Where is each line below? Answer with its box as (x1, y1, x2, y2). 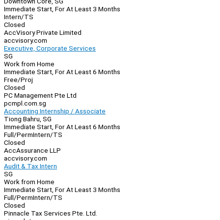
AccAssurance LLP (4, 146, 61, 155)
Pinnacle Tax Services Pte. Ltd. (4, 209, 97, 218)
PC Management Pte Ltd (4, 91, 77, 100)
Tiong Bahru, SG (4, 115, 52, 123)
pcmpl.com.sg (4, 99, 46, 108)
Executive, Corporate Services (4, 44, 96, 53)
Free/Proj (4, 76, 33, 84)
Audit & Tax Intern (4, 162, 57, 170)
